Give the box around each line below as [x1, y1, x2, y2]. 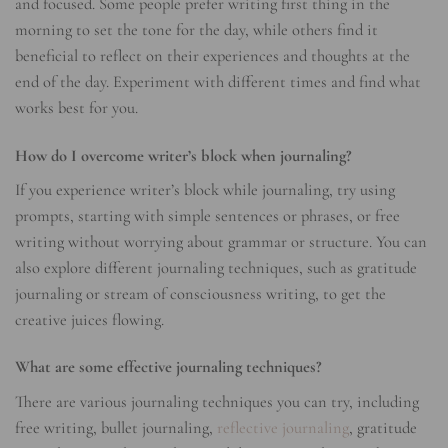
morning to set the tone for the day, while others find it [15, 20, 378, 41]
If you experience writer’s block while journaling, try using [15, 179, 395, 200]
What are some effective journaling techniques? [15, 357, 322, 378]
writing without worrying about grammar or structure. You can [15, 231, 427, 252]
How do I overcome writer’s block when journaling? [15, 145, 352, 166]
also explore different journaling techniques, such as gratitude [15, 257, 417, 278]
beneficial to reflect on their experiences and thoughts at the [15, 46, 410, 67]
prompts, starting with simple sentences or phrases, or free [15, 205, 400, 226]
